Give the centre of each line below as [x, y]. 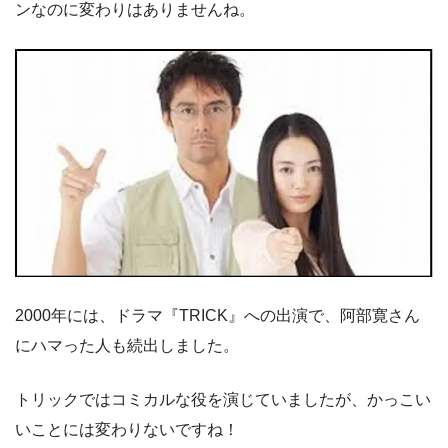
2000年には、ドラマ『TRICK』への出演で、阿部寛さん [217, 316]
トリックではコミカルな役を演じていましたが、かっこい [223, 400]
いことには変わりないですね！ [127, 430]
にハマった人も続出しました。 [127, 346]
